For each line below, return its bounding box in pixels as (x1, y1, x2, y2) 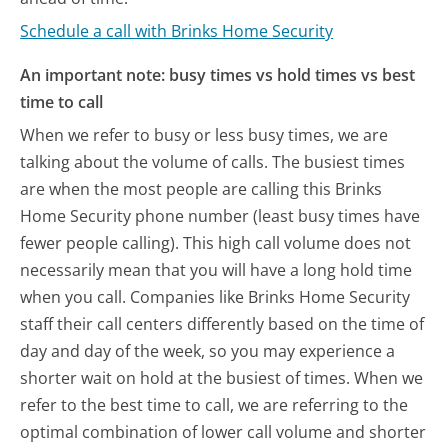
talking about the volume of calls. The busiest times (20, 151, 406, 174)
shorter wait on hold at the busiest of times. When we (20, 367, 424, 390)
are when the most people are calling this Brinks (20, 178, 383, 201)
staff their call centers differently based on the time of (20, 313, 425, 336)
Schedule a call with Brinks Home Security (20, 19, 334, 42)
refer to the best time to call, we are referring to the (20, 394, 409, 417)
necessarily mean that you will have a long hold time (20, 259, 413, 282)
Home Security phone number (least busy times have (20, 205, 421, 228)
